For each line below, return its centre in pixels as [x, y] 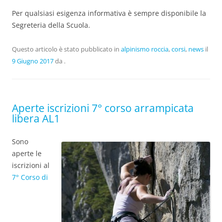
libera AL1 [36, 118]
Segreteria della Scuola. [51, 25]
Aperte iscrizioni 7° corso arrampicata [103, 108]
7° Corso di [30, 177]
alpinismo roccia [145, 49]
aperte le [27, 153]
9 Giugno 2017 [33, 61]
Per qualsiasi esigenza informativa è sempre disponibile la [109, 13]
